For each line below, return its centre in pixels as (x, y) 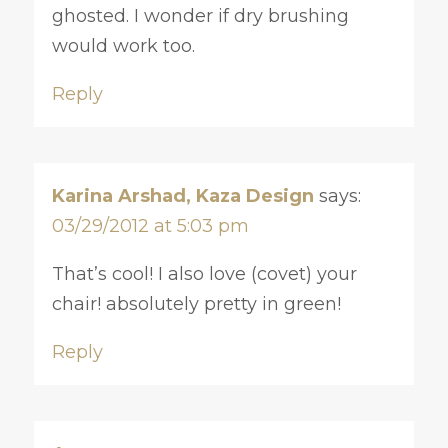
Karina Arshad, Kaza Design (182, 195)
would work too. (123, 45)
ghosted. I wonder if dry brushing (200, 15)
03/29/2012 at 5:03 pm (150, 225)
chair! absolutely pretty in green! (196, 303)
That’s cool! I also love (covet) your (204, 273)
